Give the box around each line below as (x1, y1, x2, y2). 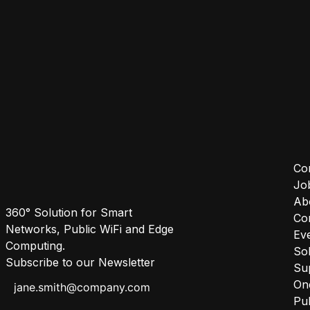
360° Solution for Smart (6, 206, 132, 220)
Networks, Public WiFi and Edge (6, 222, 174, 237)
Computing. (6, 239, 65, 253)
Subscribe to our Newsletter (6, 255, 155, 270)
